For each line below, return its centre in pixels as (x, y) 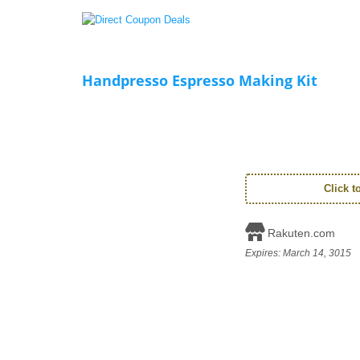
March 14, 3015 (317, 253)
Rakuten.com (301, 233)
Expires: (264, 253)
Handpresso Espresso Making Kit (200, 80)
